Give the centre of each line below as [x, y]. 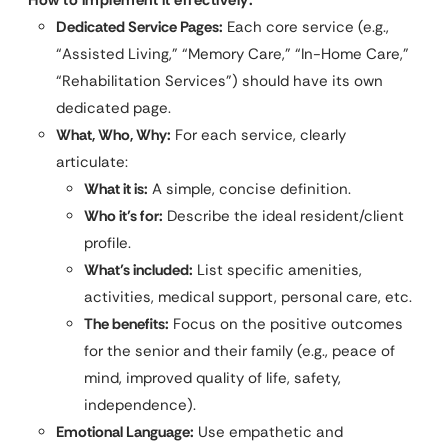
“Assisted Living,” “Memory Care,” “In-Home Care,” [232, 53]
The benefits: [126, 323]
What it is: [116, 188]
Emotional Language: [125, 431]
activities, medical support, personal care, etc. [248, 296]
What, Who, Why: [113, 134]
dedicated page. [113, 107]
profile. [107, 242]
